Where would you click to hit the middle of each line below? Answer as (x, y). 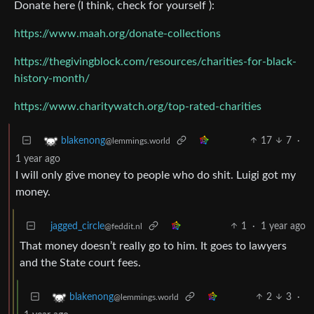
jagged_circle (77, 226)
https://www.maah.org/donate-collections (117, 33)
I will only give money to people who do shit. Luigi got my (156, 175)
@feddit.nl (123, 226)
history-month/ (52, 78)
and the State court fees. (80, 262)
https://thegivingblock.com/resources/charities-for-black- (155, 61)
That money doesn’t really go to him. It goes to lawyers (153, 246)
